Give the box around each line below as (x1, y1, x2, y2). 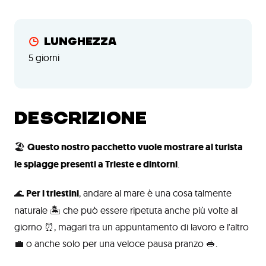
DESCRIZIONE (14, 107, 147, 129)
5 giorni (28, 52, 59, 64)
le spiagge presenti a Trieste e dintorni (14, 158, 178, 170)
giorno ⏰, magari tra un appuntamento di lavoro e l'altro (14, 221, 249, 233)
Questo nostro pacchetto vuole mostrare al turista (27, 141, 243, 153)
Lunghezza (44, 35, 116, 48)
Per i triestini (26, 187, 79, 199)
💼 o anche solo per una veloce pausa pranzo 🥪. (14, 237, 217, 249)
